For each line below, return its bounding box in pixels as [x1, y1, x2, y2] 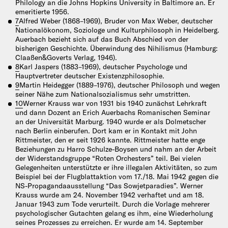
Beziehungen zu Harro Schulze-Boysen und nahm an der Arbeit [15, 145, 216, 154]
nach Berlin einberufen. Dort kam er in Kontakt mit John [15, 126, 197, 136]
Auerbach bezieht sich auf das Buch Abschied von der [15, 35, 188, 44]
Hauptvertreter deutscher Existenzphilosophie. [15, 71, 164, 81]
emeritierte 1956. [15, 7, 69, 17]
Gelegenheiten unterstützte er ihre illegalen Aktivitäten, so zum [15, 163, 217, 173]
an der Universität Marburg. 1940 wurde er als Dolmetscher [15, 117, 206, 127]
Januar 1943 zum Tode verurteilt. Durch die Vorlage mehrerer [15, 199, 210, 209]
